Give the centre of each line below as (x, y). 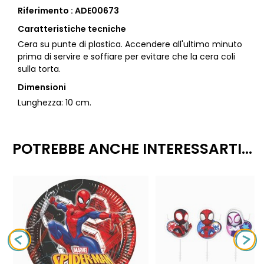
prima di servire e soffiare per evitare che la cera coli (126, 57)
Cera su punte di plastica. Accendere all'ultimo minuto (130, 44)
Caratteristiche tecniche (72, 29)
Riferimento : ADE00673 (68, 11)
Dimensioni (42, 88)
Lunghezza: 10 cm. (55, 103)
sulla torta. (39, 69)
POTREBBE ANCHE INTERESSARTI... (132, 149)
